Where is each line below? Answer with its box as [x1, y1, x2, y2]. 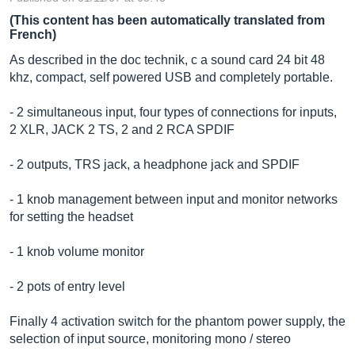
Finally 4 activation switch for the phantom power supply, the [10, 315, 345, 328]
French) [10, 28, 56, 41]
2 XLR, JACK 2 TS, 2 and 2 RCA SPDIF [10, 123, 235, 136]
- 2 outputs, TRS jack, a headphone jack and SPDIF [10, 158, 300, 171]
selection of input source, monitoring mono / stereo [10, 332, 291, 345]
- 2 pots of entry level [10, 280, 125, 293]
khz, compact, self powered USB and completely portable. [10, 71, 333, 84]
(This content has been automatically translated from [10, 13, 325, 27]
